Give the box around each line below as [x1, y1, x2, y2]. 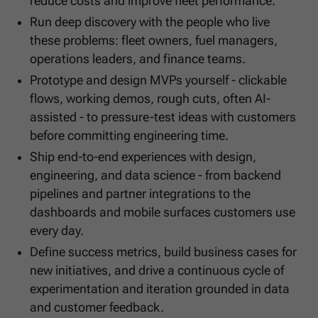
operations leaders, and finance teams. [30, 52, 246, 67]
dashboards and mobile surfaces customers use [30, 205, 296, 220]
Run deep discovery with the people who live [30, 15, 270, 30]
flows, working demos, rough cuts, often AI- [30, 92, 271, 106]
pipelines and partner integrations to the [30, 187, 251, 202]
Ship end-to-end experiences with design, [30, 150, 257, 165]
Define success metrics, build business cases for [30, 245, 297, 260]
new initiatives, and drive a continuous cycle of [30, 263, 285, 278]
